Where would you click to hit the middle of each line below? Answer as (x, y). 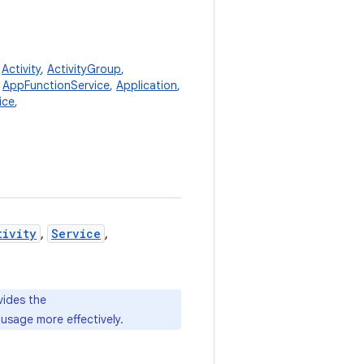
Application (147, 85)
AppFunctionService (56, 85)
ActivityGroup (84, 69)
